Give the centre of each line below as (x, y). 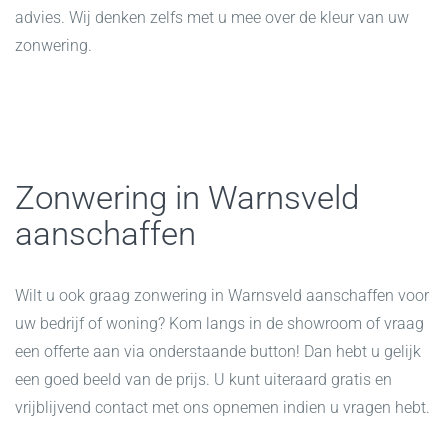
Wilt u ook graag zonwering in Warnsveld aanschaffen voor (222, 296)
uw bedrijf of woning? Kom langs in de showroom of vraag (219, 324)
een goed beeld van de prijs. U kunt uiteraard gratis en (203, 380)
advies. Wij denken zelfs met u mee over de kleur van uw (212, 18)
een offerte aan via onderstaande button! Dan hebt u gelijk (218, 352)
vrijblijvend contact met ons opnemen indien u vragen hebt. (222, 408)
